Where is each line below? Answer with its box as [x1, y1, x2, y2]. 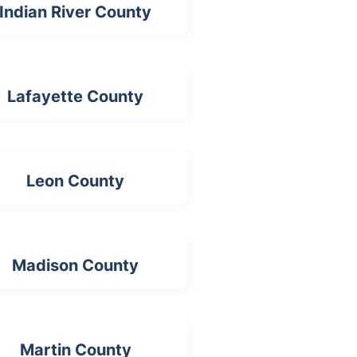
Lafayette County [7, 87, 144, 106]
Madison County [12, 256, 139, 275]
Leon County [26, 171, 125, 190]
